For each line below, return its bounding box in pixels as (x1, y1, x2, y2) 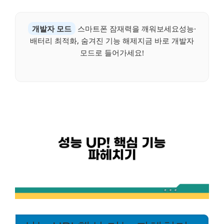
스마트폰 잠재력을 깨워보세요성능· (75, 23, 196, 34)
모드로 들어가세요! (80, 47, 144, 58)
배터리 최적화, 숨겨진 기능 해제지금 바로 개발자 (30, 35, 194, 46)
